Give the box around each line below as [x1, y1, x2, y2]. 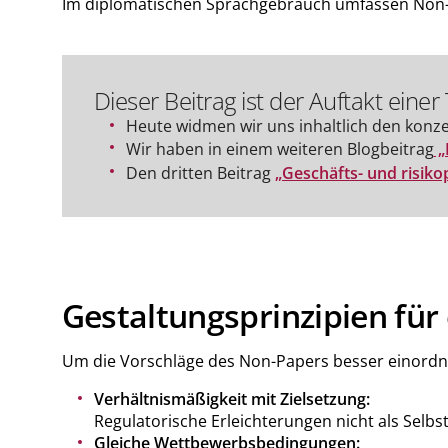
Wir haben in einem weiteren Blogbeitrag [125, 138, 434, 161]
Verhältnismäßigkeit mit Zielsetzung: [93, 388, 370, 411]
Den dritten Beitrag [125, 162, 275, 185]
